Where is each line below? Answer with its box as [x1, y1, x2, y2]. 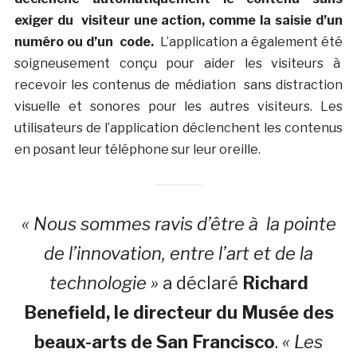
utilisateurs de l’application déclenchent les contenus [14, 120, 343, 135]
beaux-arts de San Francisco [34, 331, 275, 352]
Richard [241, 272, 308, 293]
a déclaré [158, 272, 242, 293]
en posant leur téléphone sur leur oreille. [14, 141, 261, 157]
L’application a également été [160, 33, 343, 49]
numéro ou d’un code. [14, 33, 161, 49]
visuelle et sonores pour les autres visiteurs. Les [14, 98, 343, 114]
